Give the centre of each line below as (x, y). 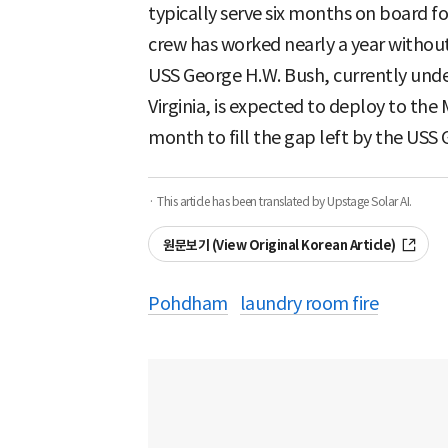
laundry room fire (308, 303)
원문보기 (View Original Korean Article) (279, 245)
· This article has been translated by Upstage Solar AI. (280, 201)
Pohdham (188, 303)
